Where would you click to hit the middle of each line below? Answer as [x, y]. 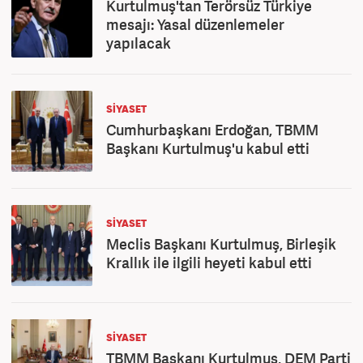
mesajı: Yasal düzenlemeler [195, 24]
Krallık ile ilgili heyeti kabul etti [209, 263]
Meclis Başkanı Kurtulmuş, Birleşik [221, 244]
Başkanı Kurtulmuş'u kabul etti [208, 148]
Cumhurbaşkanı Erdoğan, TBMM [212, 130]
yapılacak [139, 43]
